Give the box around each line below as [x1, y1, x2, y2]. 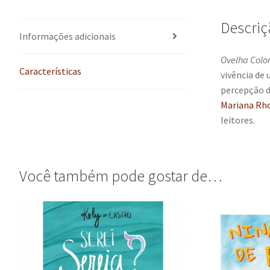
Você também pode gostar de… [19, 166, 222, 186]
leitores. [220, 114, 255, 127]
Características [19, 64, 81, 77]
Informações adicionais [19, 30, 116, 42]
